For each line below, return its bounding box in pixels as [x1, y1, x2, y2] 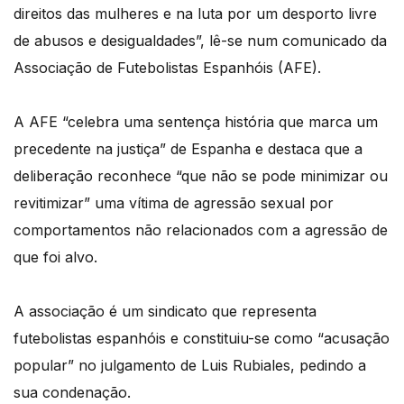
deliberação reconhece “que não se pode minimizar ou [14, 166, 388, 185]
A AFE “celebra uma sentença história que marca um [14, 112, 378, 131]
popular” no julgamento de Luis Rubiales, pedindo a [14, 355, 366, 374]
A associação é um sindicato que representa [14, 301, 317, 320]
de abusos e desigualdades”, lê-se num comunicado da [14, 31, 387, 50]
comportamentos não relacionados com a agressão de [14, 220, 388, 239]
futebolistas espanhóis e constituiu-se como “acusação [14, 328, 390, 347]
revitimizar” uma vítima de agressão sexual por [14, 193, 334, 212]
